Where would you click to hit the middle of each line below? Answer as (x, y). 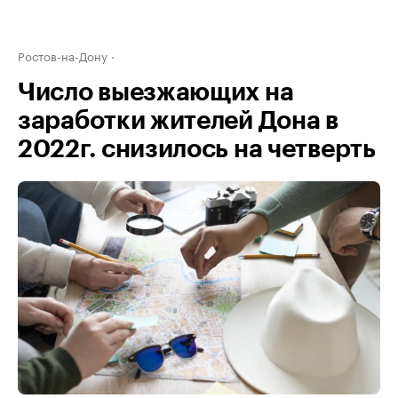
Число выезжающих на (156, 92)
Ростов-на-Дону (63, 55)
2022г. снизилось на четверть (197, 149)
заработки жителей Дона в (178, 121)
